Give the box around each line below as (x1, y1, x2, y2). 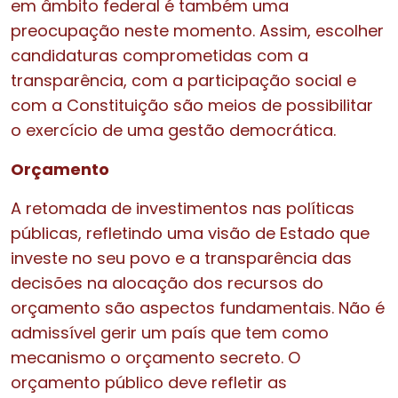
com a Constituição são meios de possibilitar (11, 93, 373, 116)
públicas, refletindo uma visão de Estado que (11, 221, 370, 244)
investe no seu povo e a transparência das (11, 246, 352, 269)
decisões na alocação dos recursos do (11, 271, 323, 294)
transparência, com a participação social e (11, 68, 356, 92)
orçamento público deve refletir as (11, 370, 287, 394)
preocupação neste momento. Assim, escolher (11, 19, 384, 42)
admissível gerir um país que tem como (11, 321, 329, 344)
